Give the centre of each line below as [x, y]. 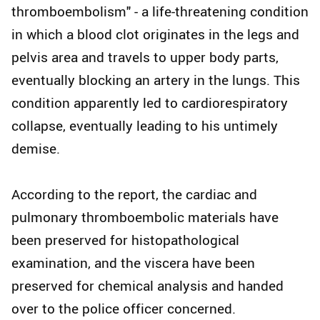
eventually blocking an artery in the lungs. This [156, 80]
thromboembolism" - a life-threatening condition [160, 12]
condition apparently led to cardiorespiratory [150, 103]
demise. [36, 149]
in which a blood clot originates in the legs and [155, 35]
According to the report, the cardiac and [134, 195]
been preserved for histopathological [125, 240]
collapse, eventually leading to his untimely [145, 126]
